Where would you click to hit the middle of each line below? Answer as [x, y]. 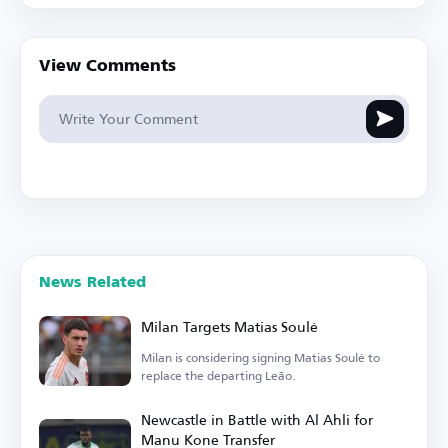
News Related [92, 282]
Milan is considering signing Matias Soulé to [260, 357]
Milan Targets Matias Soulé [229, 326]
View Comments [107, 66]
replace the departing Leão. [218, 375]
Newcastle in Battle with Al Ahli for [257, 419]
